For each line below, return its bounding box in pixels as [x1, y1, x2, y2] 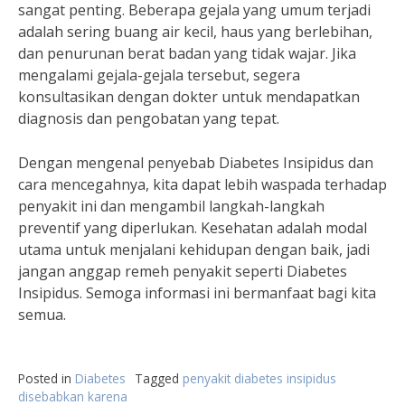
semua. [18, 305, 66, 325]
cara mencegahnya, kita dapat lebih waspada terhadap [18, 174, 387, 194]
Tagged [135, 370, 183, 387]
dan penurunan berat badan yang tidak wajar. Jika [18, 43, 356, 63]
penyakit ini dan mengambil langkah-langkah [18, 196, 325, 216]
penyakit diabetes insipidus [183, 370, 336, 387]
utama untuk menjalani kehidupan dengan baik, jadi [18, 240, 370, 259]
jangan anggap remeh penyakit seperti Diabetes [18, 261, 347, 281]
